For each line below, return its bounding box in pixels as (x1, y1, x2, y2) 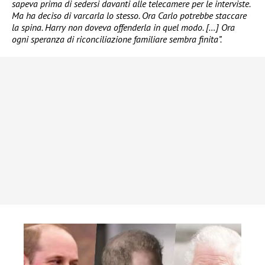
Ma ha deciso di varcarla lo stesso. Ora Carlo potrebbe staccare (12, 9, 247, 22)
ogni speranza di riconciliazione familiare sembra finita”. (12, 33, 222, 46)
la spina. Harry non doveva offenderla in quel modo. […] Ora (12, 21, 235, 34)
